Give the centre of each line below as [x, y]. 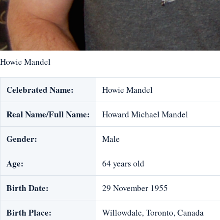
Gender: [22, 139]
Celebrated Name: [40, 90]
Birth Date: [27, 188]
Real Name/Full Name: [48, 114]
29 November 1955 [135, 188]
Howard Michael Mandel [145, 114]
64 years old [123, 164]
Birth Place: [29, 213]
